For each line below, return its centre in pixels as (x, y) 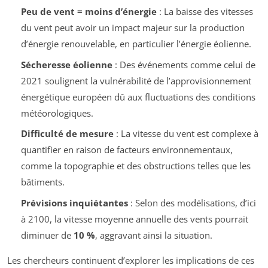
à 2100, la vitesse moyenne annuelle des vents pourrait (134, 219)
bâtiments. (42, 182)
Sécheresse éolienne (66, 64)
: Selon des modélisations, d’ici (192, 202)
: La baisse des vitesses (205, 12)
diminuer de (47, 235)
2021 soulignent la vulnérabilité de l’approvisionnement (136, 80)
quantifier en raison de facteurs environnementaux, (127, 150)
